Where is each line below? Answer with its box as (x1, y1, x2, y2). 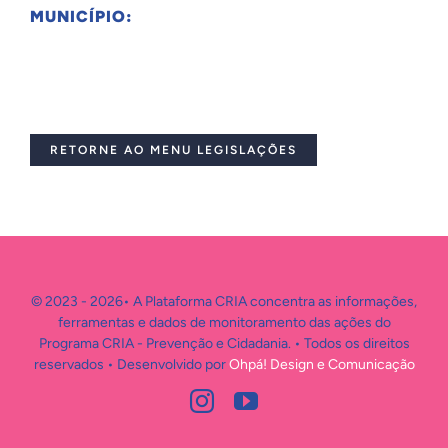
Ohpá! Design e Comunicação (228, 356, 415, 373)
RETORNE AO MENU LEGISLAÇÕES (49, 143, 297, 157)
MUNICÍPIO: (29, 7, 133, 26)
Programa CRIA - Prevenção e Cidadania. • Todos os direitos (38, 335, 410, 352)
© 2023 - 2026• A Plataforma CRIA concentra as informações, (31, 293, 417, 310)
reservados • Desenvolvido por (33, 356, 229, 373)
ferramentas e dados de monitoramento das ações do (57, 314, 391, 331)
